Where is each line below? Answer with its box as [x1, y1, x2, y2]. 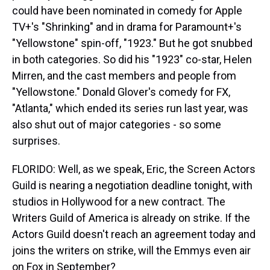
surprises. [12, 134, 60, 147]
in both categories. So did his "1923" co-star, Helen [12, 53, 252, 66]
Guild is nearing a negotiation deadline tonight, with [12, 179, 253, 192]
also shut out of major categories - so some [12, 118, 221, 131]
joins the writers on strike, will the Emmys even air [12, 244, 251, 257]
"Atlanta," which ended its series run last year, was [12, 102, 248, 115]
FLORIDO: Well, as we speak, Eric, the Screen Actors [12, 163, 256, 175]
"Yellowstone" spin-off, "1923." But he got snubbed [12, 37, 253, 49]
